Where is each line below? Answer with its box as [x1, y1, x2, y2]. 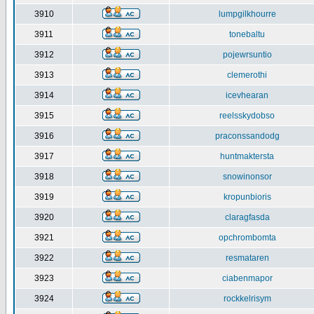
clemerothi [227, 70, 267, 80]
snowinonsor [222, 172, 272, 182]
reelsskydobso [219, 111, 275, 121]
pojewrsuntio [222, 50, 272, 60]
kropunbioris [223, 192, 271, 202]
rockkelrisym [223, 294, 271, 303]
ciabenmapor [221, 273, 273, 283]
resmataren [225, 253, 269, 263]
